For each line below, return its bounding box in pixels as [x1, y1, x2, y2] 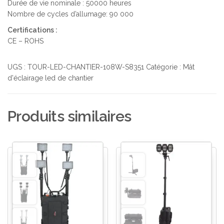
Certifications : [7, 25, 57, 34]
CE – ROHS [7, 36, 43, 45]
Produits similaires [7, 107, 131, 125]
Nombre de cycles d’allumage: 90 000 [7, 9, 133, 18]
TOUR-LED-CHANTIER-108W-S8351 [27, 62, 144, 71]
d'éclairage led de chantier [7, 73, 93, 82]
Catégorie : [146, 62, 183, 71]
